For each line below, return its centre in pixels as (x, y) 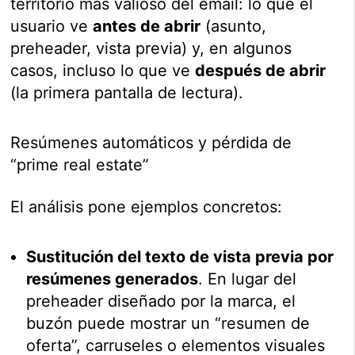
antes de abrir (147, 27)
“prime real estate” (80, 165)
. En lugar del (248, 279)
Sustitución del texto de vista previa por (180, 257)
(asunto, (234, 27)
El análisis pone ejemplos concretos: (147, 207)
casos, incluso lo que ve (103, 71)
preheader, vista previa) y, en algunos (151, 49)
